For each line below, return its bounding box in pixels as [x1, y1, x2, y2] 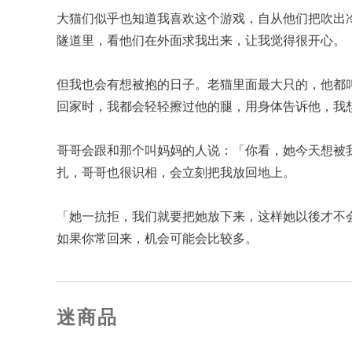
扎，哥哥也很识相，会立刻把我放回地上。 [57, 166, 295, 179]
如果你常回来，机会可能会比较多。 [57, 232, 258, 245]
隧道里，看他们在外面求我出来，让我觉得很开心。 [57, 34, 346, 47]
